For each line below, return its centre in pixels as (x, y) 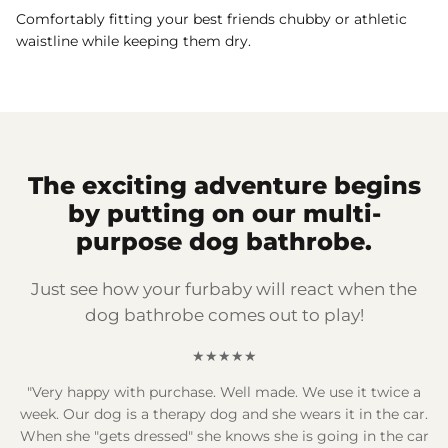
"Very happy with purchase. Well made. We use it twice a (224, 391)
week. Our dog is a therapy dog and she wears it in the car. (224, 413)
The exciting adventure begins (224, 185)
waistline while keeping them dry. (133, 40)
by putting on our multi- (224, 213)
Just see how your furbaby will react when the (224, 288)
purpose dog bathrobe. (224, 241)
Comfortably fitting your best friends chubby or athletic (211, 18)
